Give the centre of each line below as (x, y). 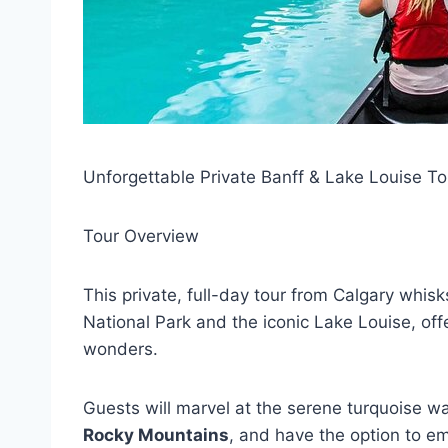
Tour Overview (141, 236)
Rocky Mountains (156, 435)
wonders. (120, 349)
